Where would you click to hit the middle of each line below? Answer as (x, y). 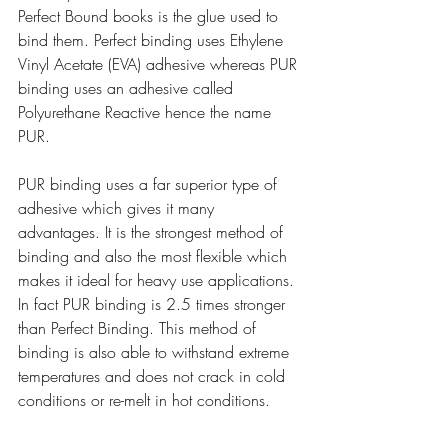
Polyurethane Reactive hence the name (147, 112)
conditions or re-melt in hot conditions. (144, 400)
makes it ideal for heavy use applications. (158, 280)
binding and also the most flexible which (155, 256)
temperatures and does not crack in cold (154, 376)
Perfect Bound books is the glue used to (150, 16)
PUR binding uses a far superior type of (150, 184)
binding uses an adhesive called (128, 88)
